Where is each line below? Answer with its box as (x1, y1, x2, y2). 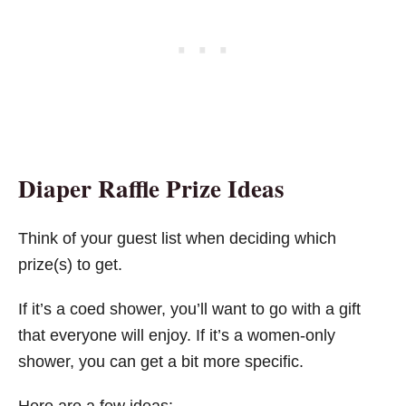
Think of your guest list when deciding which (18, 228, 336, 247)
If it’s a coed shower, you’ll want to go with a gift (18, 299, 361, 318)
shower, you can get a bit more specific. (18, 352, 304, 371)
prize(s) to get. (18, 255, 122, 274)
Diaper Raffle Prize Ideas (18, 169, 285, 206)
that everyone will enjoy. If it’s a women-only (18, 325, 335, 344)
